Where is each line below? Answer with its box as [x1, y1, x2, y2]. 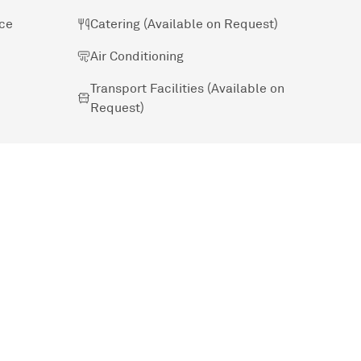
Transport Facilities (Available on [90, 80, 284, 97]
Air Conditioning [90, 48, 184, 64]
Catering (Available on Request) [90, 15, 278, 32]
